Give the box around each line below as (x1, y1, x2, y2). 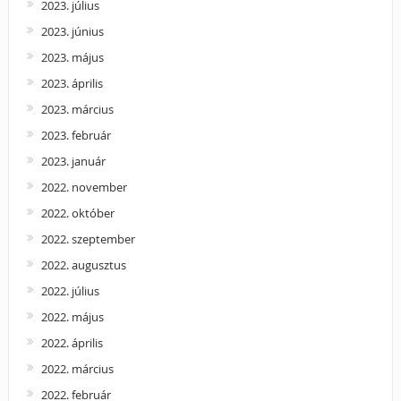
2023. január (40, 152, 106, 169)
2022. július (40, 282, 99, 299)
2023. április (40, 74, 103, 91)
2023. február (40, 126, 111, 143)
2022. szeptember (40, 230, 135, 247)
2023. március (40, 100, 114, 117)
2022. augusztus (40, 256, 126, 273)
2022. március (40, 360, 114, 377)
